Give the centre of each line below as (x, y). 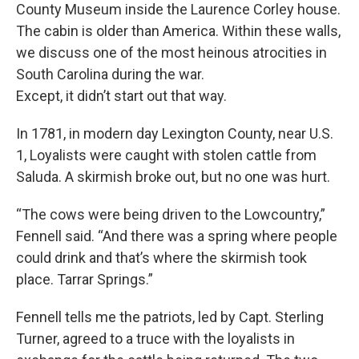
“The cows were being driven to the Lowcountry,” (171, 214)
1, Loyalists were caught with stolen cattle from (166, 155)
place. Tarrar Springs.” (85, 279)
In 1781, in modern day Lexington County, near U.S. (175, 133)
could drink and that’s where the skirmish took (161, 258)
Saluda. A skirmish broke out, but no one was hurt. (173, 177)
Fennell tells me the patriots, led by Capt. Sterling (170, 317)
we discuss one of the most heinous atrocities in (171, 52)
